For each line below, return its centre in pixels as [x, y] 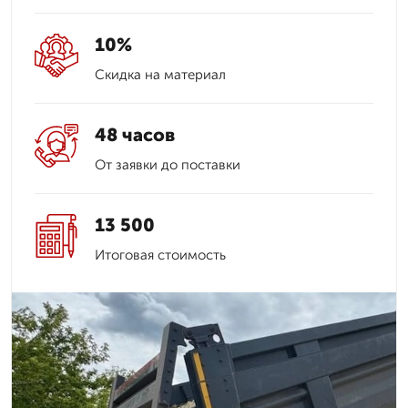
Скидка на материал [160, 75]
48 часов [135, 135]
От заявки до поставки [168, 165]
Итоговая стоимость [160, 255]
